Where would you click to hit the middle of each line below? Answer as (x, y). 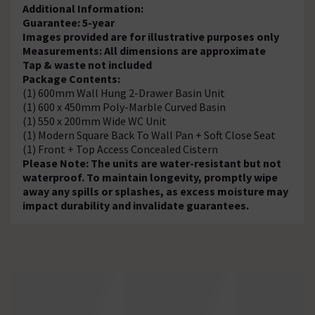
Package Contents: (71, 78)
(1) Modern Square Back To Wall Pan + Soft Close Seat (149, 135)
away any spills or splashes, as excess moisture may (155, 191)
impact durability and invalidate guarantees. (136, 205)
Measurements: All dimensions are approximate (144, 50)
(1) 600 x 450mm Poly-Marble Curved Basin (124, 107)
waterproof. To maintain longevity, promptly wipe (150, 177)
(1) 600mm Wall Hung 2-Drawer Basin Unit (124, 92)
